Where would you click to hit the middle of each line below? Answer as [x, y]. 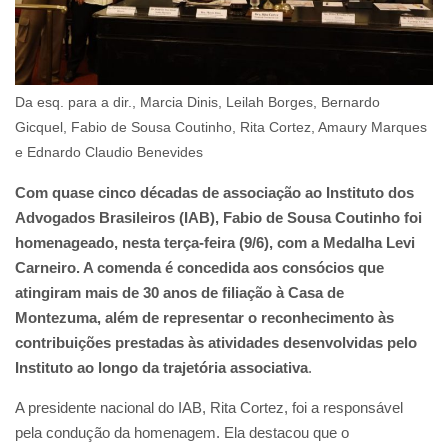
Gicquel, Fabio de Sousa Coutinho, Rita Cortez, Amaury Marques [221, 126]
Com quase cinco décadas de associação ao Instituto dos [214, 192]
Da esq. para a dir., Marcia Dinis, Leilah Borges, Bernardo [197, 101]
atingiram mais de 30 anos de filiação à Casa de [179, 292]
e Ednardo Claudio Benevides [109, 151]
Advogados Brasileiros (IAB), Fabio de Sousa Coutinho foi [218, 217]
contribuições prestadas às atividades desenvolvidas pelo [216, 342]
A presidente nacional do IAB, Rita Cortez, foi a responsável [209, 407]
